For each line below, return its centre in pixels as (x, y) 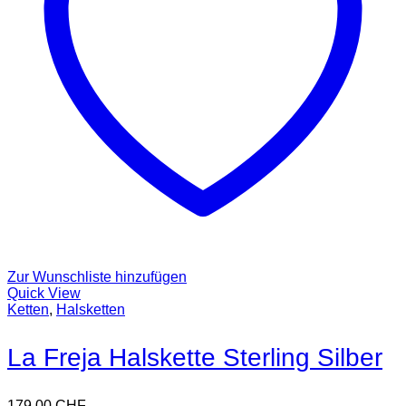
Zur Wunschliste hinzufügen (97, 277)
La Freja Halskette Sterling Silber (195, 358)
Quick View (44, 294)
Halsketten (91, 310)
